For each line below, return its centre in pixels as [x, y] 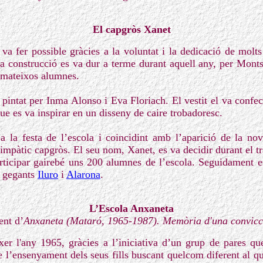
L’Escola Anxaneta [131, 208]
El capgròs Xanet [131, 29]
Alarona [83, 174]
